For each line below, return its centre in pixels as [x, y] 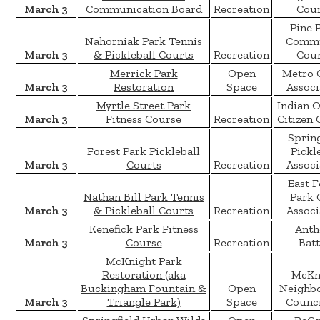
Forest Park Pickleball [144, 151]
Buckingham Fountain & [144, 289]
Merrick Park [144, 74]
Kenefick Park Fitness [144, 229]
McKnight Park [144, 261]
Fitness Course [144, 119]
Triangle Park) [144, 302]
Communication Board [144, 9]
